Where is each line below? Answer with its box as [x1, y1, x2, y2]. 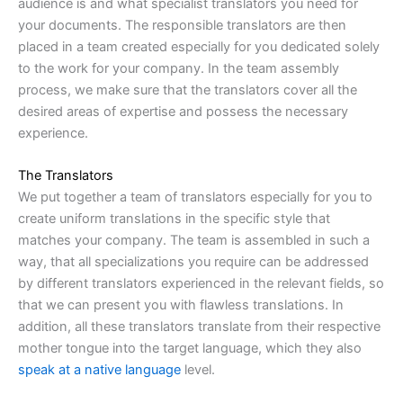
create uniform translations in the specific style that [18, 210, 330, 228]
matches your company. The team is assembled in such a [18, 232, 370, 249]
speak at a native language [18, 362, 181, 379]
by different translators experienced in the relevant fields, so [18, 275, 384, 292]
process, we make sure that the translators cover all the [18, 82, 357, 98]
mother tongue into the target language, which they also [18, 340, 362, 357]
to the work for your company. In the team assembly [18, 60, 339, 76]
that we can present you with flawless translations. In [18, 297, 344, 314]
